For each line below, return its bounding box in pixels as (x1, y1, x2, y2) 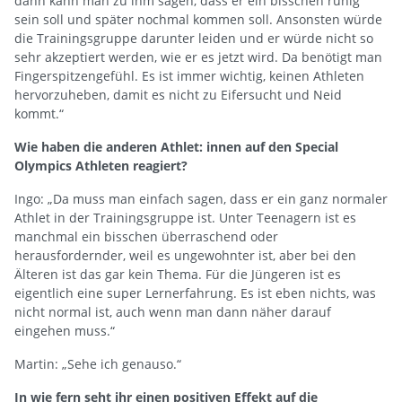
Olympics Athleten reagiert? (14, 156, 188, 174)
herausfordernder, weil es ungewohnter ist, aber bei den (14, 246, 356, 264)
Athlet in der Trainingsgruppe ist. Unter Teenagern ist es (14, 208, 356, 226)
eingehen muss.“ (14, 321, 115, 339)
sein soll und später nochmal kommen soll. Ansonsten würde (14, 10, 382, 28)
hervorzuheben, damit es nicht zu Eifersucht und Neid (14, 85, 342, 103)
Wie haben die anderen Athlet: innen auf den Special (14, 137, 338, 155)
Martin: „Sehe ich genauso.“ (14, 354, 181, 372)
